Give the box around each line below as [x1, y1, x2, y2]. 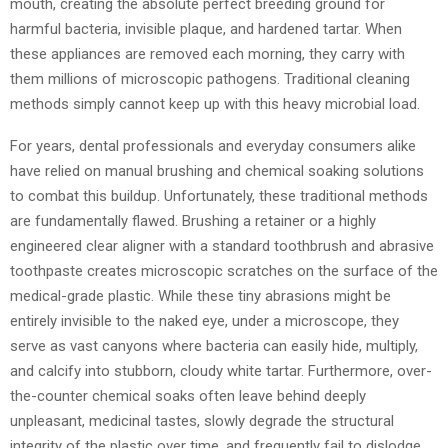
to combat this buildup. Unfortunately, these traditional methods [10, 186, 428, 205]
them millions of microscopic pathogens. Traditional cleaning [10, 69, 410, 88]
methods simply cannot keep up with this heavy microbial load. [10, 94, 420, 113]
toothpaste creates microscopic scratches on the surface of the [10, 261, 438, 280]
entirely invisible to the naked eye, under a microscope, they [10, 311, 399, 330]
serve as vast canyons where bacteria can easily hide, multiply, [10, 336, 418, 355]
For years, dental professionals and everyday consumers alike [10, 136, 416, 155]
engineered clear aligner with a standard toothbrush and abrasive [10, 236, 434, 255]
